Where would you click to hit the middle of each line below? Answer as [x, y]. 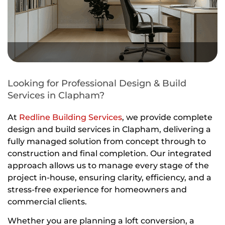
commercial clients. [47, 202]
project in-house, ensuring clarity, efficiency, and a [109, 178]
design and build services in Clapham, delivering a [109, 129]
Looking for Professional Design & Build [97, 83]
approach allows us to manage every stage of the [108, 165]
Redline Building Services [71, 117]
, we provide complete [167, 117]
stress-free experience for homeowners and [97, 190]
